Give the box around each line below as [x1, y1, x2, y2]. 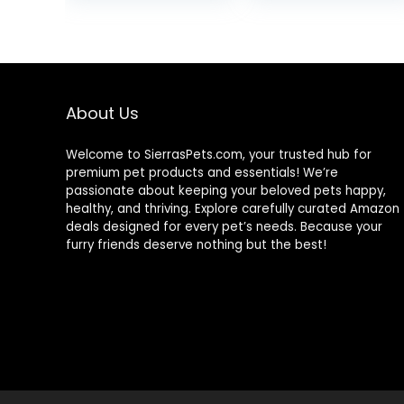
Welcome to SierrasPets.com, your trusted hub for [65, 146, 372, 163]
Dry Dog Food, [79, 7, 184, 29]
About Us [65, 102, 139, 124]
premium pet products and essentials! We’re [65, 164, 338, 181]
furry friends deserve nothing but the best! [65, 236, 326, 253]
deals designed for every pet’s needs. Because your [65, 218, 382, 235]
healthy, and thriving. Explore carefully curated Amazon [65, 200, 399, 217]
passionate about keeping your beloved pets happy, [65, 182, 386, 199]
